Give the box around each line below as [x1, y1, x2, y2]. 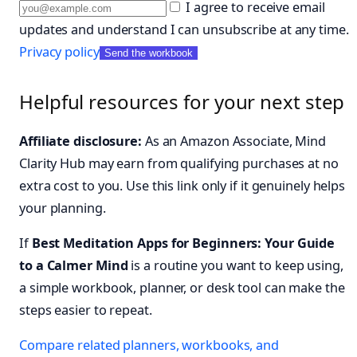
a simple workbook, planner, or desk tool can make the [19, 279, 345, 297]
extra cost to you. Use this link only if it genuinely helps [19, 176, 346, 194]
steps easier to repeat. [19, 301, 152, 320]
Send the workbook [104, 47, 193, 60]
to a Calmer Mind [19, 257, 128, 275]
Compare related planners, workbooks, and [19, 336, 279, 355]
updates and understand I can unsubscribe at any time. [19, 21, 349, 39]
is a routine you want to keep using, [127, 257, 343, 275]
